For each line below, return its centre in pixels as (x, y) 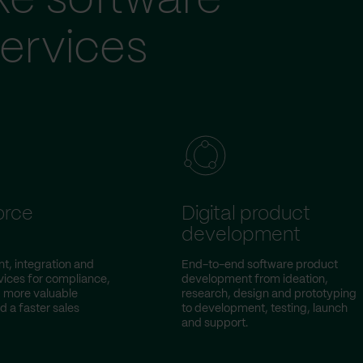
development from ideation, (255, 280)
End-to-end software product (260, 265)
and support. (215, 323)
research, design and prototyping (269, 294)
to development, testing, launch (265, 309)
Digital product (246, 214)
